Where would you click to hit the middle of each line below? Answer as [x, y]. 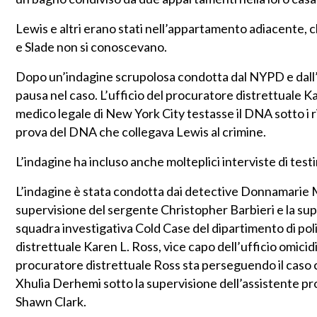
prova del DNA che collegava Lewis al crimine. [141, 132]
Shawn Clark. [51, 302]
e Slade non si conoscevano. [91, 47]
